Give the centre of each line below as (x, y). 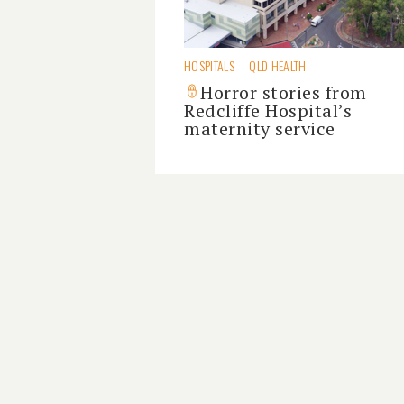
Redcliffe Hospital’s (268, 110)
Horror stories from (284, 92)
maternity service (260, 129)
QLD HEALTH (278, 65)
